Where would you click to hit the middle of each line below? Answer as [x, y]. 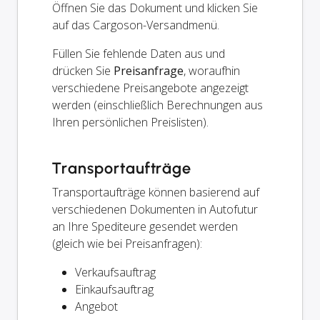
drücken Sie [83, 70]
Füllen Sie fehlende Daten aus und [139, 53]
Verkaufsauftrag [115, 272]
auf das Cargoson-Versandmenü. [136, 25]
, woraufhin [212, 70]
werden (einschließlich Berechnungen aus [157, 105]
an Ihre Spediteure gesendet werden [145, 226]
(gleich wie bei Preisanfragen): [127, 243]
